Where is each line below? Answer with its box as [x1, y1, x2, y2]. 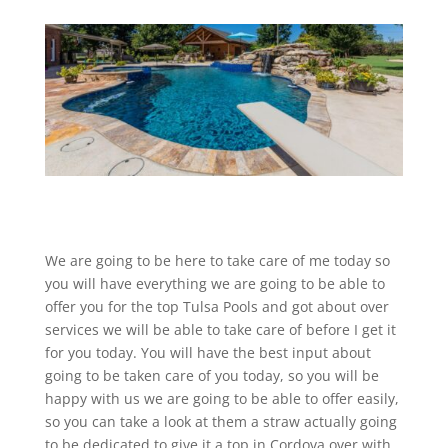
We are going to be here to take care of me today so [44, 251, 390, 271]
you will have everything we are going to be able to [44, 274, 385, 294]
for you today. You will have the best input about [44, 343, 371, 363]
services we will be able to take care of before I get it [44, 320, 396, 340]
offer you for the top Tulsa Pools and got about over [44, 297, 389, 317]
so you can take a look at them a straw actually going [44, 412, 397, 432]
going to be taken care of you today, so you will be [44, 366, 379, 386]
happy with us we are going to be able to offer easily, [44, 389, 399, 409]
